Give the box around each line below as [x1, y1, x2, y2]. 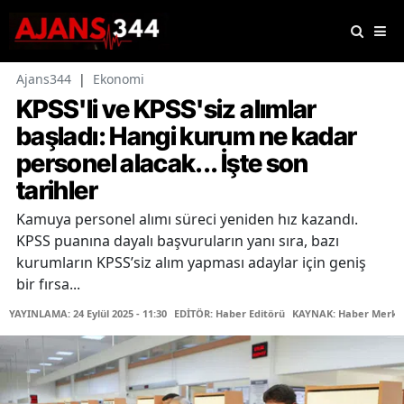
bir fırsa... [16, 274, 80, 295]
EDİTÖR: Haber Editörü [174, 307, 285, 321]
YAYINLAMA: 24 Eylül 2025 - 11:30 [9, 307, 167, 321]
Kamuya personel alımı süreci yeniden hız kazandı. [16, 209, 358, 230]
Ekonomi [93, 70, 144, 88]
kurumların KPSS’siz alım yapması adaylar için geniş [16, 252, 366, 273]
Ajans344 [16, 70, 71, 88]
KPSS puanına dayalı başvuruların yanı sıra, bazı [16, 231, 339, 252]
